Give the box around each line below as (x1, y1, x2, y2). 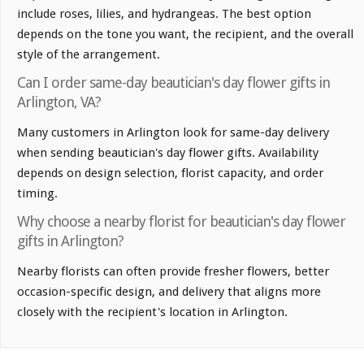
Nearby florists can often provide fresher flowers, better (17, 264, 329, 279)
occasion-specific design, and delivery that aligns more (17, 284, 321, 300)
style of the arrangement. (17, 47, 160, 63)
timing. (17, 186, 58, 201)
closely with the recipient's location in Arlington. (17, 305, 288, 320)
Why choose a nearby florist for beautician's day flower (17, 213, 345, 231)
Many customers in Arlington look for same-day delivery (17, 125, 329, 141)
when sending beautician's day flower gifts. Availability (17, 145, 318, 161)
